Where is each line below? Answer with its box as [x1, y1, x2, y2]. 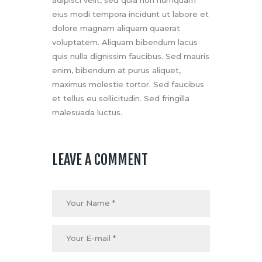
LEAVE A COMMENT [52, 150, 148, 168]
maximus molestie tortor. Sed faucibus [52, 80, 204, 89]
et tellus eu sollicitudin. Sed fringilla [52, 94, 189, 104]
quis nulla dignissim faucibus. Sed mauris [52, 51, 209, 61]
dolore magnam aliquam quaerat [52, 23, 180, 33]
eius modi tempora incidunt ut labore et [52, 9, 209, 19]
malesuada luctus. [52, 108, 122, 118]
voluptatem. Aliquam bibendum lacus [52, 37, 198, 47]
